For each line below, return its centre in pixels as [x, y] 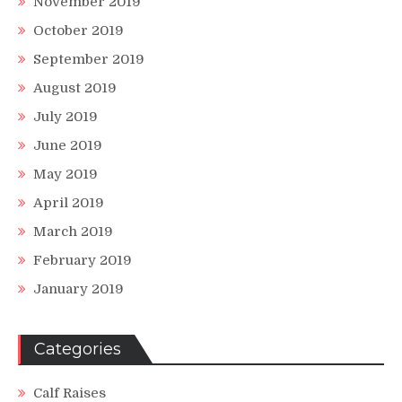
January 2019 [79, 288]
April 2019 [69, 202]
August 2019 [75, 87]
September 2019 [89, 59]
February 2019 [83, 260]
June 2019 [68, 145]
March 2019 [73, 231]
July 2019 [66, 116]
